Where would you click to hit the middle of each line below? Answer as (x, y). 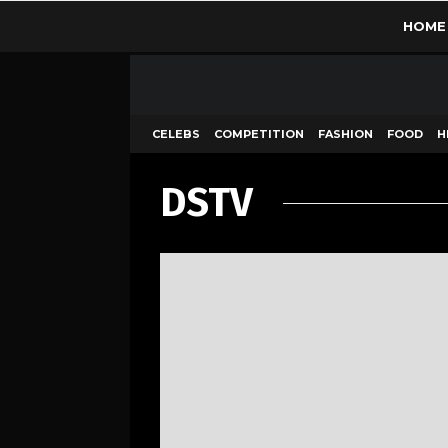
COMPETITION (259, 134)
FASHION (345, 134)
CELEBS (176, 134)
